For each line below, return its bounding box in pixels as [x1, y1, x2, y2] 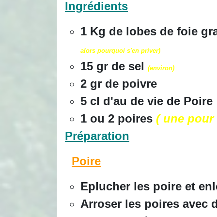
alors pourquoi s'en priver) [80, 46, 160, 54]
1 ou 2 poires [80, 111, 156, 125]
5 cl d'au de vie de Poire [80, 94, 213, 108]
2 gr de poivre [80, 77, 157, 90]
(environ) [148, 64, 174, 72]
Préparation [65, 129, 129, 142]
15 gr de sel [80, 59, 148, 73]
